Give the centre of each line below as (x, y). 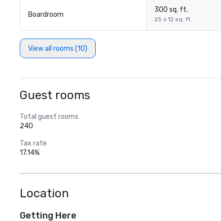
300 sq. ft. (171, 10)
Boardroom (46, 15)
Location (44, 193)
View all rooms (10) (58, 48)
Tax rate (33, 143)
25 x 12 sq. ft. (173, 19)
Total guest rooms (49, 117)
